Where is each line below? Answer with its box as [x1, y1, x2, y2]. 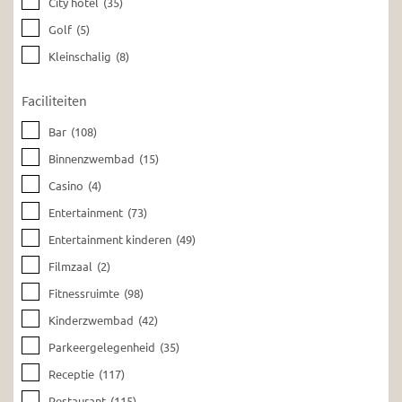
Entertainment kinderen [48, 232, 172, 248]
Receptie [48, 366, 95, 382]
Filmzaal [48, 258, 93, 275]
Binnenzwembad [48, 151, 135, 167]
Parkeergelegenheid [48, 339, 156, 355]
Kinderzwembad [48, 312, 135, 328]
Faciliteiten [22, 92, 88, 110]
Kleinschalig [48, 48, 112, 65]
